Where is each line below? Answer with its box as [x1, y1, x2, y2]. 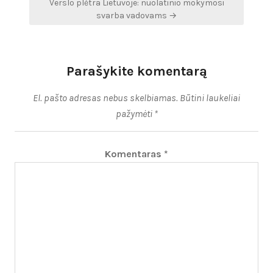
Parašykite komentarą [66, 63, 207, 79]
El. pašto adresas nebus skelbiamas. [33, 91, 178, 104]
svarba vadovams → [96, 10, 177, 21]
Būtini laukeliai [180, 91, 240, 104]
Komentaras [105, 147, 164, 160]
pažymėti [115, 107, 154, 119]
